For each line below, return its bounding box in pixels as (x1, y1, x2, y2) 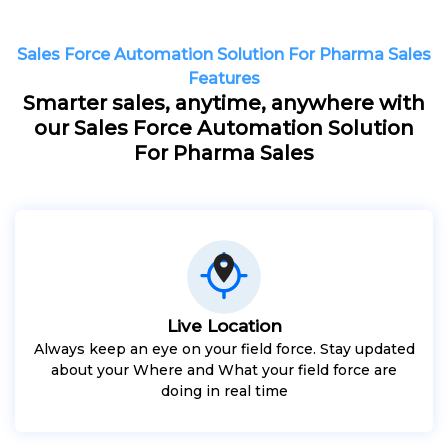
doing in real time (160, 381, 288, 400)
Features (188, 68, 260, 88)
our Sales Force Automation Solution (34, 115, 414, 140)
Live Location (166, 315, 282, 336)
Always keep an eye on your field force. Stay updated (33, 339, 415, 358)
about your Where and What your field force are (51, 360, 397, 379)
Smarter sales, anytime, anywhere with (23, 90, 425, 115)
